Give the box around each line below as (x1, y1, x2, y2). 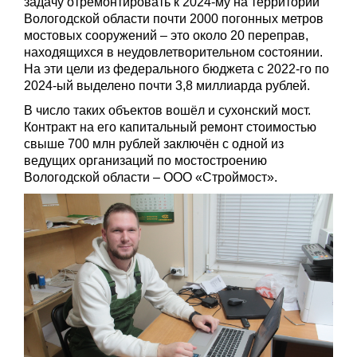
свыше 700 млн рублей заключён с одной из (24, 136, 284, 151)
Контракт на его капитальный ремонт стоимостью (24, 120, 316, 134)
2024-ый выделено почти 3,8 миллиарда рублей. (24, 78, 310, 92)
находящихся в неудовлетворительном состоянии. (24, 45, 323, 59)
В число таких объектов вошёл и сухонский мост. (24, 103, 311, 117)
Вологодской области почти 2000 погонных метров (24, 11, 324, 25)
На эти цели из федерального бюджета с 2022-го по (24, 61, 329, 76)
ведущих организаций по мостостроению (24, 153, 267, 167)
